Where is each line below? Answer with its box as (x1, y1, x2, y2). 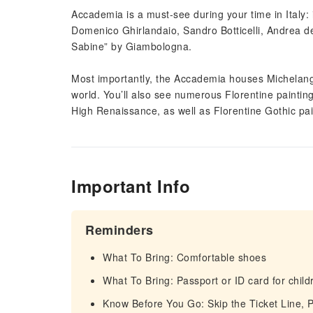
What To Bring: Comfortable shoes (103, 250, 266, 264)
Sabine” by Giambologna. (71, 39, 198, 53)
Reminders (85, 221, 154, 239)
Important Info (71, 174, 190, 198)
